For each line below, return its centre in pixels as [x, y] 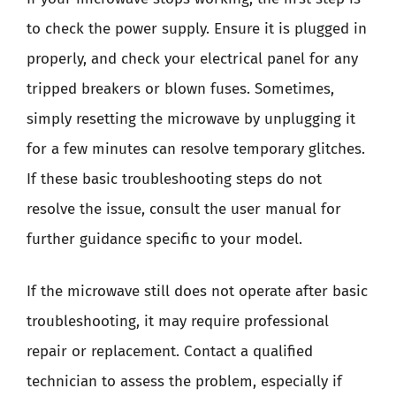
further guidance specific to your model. [164, 239]
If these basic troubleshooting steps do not [174, 179]
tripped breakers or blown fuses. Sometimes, [180, 88]
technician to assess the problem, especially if [184, 381]
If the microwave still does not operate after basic [197, 291]
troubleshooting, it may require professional [178, 321]
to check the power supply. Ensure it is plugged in [197, 28]
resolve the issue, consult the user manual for [184, 209]
